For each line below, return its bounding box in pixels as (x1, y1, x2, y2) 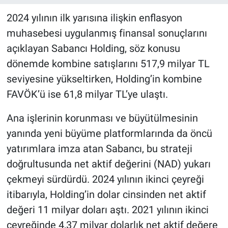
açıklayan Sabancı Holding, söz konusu (6, 42, 180, 55)
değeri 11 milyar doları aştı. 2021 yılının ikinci (6, 204, 209, 216)
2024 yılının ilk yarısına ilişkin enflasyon (6, 12, 182, 24)
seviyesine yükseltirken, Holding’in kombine (6, 73, 202, 85)
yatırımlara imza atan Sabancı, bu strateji (6, 142, 192, 155)
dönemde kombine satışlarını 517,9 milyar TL (6, 58, 210, 70)
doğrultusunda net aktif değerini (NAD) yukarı (6, 158, 211, 170)
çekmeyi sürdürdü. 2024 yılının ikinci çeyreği (6, 173, 204, 186)
